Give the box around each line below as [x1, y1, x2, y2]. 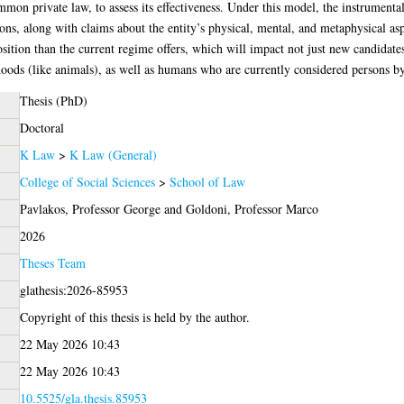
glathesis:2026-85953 [19, 280, 128, 298]
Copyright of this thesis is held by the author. [19, 308, 250, 326]
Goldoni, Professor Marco [185, 199, 318, 217]
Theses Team [19, 253, 86, 271]
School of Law [169, 172, 245, 190]
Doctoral [19, 118, 64, 136]
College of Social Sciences [19, 172, 155, 190]
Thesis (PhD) [19, 91, 87, 109]
